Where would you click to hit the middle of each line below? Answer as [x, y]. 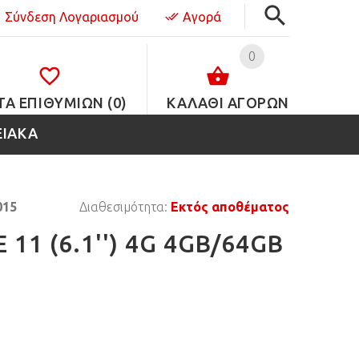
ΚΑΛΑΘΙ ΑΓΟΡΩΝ [228, 103]
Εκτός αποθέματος [230, 207]
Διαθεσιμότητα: [125, 207]
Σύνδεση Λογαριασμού [72, 17]
